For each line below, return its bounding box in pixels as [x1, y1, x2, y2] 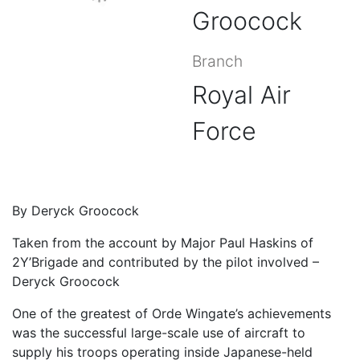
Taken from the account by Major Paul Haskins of [12, 235, 313, 251]
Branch [192, 51, 243, 71]
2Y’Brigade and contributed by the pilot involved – [12, 254, 319, 270]
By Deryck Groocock [12, 202, 139, 219]
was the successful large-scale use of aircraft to [12, 325, 305, 341]
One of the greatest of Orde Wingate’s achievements [12, 305, 331, 321]
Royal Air [192, 80, 291, 109]
